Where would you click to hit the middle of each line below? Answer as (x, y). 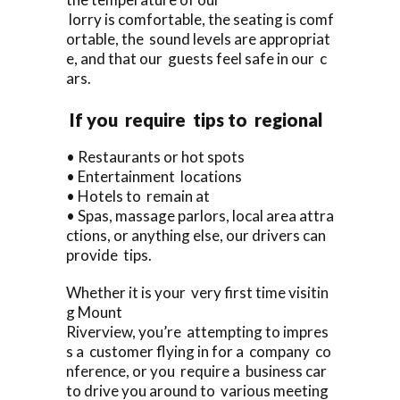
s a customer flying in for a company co (199, 351)
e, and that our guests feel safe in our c (196, 58)
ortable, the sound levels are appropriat (198, 38)
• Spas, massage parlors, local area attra (200, 215)
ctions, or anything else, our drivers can (197, 235)
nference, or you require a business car (196, 371)
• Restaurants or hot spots (155, 156)
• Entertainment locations (154, 176)
